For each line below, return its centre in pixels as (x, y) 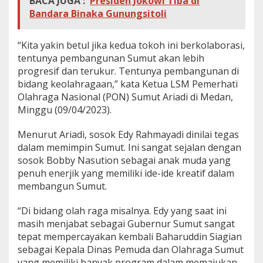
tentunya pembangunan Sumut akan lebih (111, 58)
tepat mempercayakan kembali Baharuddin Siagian (130, 236)
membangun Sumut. (62, 186)
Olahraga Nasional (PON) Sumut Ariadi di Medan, (125, 97)
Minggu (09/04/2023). (65, 109)
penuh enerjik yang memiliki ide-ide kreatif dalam (126, 173)
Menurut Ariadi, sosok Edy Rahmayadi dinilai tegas (128, 134)
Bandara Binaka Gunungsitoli (98, 13)
